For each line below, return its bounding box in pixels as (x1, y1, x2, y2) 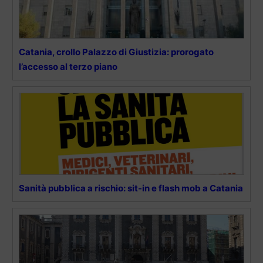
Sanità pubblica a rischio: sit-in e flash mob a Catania (19, 183, 243, 194)
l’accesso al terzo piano (19, 61, 117, 73)
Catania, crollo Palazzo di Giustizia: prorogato (19, 46, 214, 58)
